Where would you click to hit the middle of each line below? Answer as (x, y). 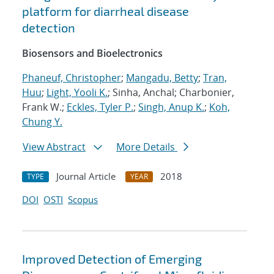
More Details (147, 147)
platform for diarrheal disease (106, 11)
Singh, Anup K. (171, 107)
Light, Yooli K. (77, 93)
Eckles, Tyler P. (100, 107)
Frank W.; (44, 107)
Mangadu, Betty (162, 78)
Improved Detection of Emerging (112, 259)
